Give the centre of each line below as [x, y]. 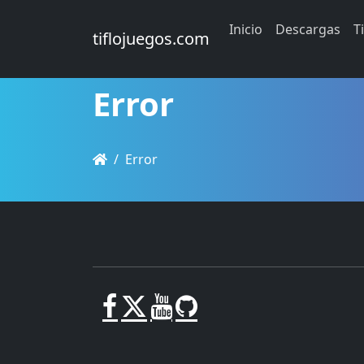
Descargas [308, 29]
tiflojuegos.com [151, 39]
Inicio [246, 29]
